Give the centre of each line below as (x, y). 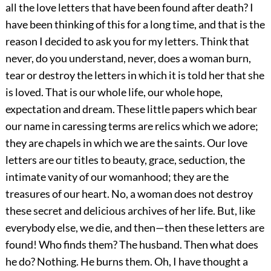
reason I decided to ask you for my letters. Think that (127, 41)
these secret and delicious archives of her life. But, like (130, 210)
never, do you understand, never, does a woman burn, (128, 58)
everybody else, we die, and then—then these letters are (135, 227)
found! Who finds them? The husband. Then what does (132, 244)
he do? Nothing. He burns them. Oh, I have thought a (126, 261)
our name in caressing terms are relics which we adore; (132, 126)
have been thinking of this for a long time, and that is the (135, 24)
